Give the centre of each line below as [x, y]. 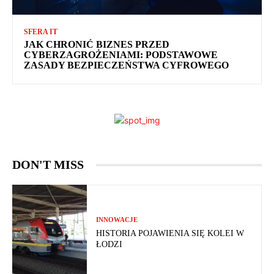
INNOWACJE [117, 220]
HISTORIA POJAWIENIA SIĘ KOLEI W [170, 234]
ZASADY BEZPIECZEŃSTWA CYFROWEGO [126, 65]
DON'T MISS [48, 165]
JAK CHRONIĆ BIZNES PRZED [97, 45]
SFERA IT [41, 32]
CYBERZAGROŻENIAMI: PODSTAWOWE [121, 55]
